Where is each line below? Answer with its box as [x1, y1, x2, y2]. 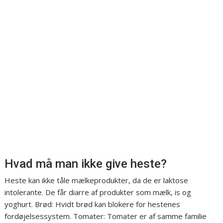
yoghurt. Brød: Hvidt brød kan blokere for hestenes [4, 199, 181, 210]
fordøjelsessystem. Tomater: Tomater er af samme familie [4, 211, 207, 222]
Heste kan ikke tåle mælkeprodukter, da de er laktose [4, 175, 189, 186]
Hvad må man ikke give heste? [4, 157, 167, 171]
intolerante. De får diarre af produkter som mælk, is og [4, 187, 192, 198]
